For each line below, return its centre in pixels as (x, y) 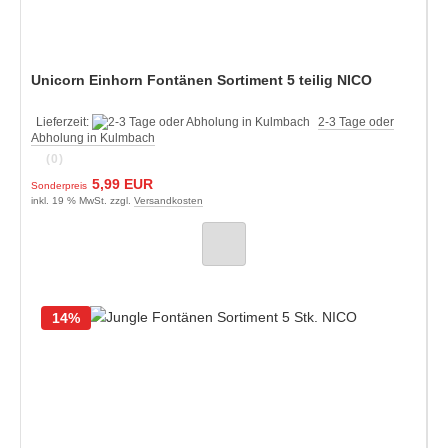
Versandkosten (168, 200)
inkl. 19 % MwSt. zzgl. (82, 200)
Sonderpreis (59, 185)
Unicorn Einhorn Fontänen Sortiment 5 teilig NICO (201, 79)
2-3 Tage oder (356, 121)
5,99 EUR (122, 183)
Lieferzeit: (64, 121)
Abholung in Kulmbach (93, 137)
